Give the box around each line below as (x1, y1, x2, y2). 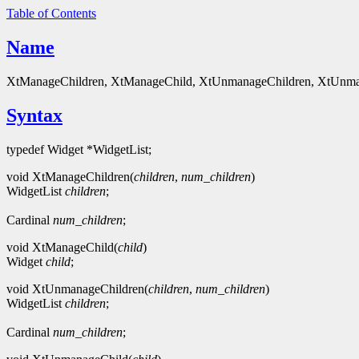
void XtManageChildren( (6, 169, 134, 184)
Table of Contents (6, 6, 96, 20)
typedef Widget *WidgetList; (6, 142, 151, 156)
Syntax (6, 104, 63, 126)
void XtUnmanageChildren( (6, 281, 148, 296)
